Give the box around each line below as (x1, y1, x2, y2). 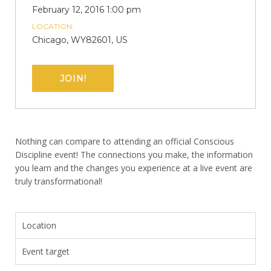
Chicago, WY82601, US (32, 34, 128, 45)
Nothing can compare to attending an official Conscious (15, 135, 234, 147)
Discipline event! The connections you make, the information (15, 149, 253, 160)
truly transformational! (15, 175, 102, 187)
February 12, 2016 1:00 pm (32, 4, 141, 15)
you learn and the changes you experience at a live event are (15, 162, 252, 174)
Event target (22, 246, 70, 257)
